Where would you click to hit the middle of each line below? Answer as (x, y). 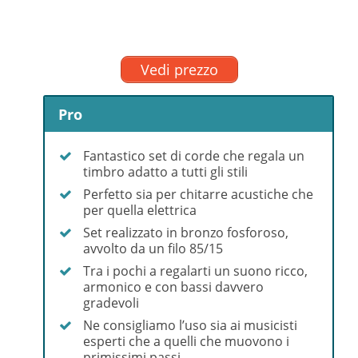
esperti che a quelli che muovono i (186, 341)
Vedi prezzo (179, 69)
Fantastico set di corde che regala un (193, 155)
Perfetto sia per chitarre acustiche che (198, 194)
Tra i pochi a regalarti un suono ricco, (195, 270)
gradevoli (111, 302)
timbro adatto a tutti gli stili (165, 171)
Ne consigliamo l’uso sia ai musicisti (190, 325)
